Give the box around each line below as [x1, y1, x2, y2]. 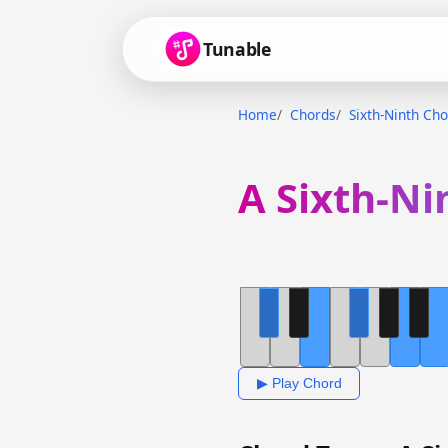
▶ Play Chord [256, 374, 342, 391]
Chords [290, 105, 336, 124]
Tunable [203, 36, 271, 61]
